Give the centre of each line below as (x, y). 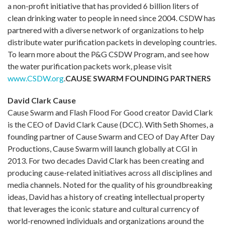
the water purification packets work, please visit (90, 66)
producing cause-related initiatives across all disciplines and (110, 172)
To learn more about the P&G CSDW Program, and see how (108, 54)
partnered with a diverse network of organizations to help (106, 30)
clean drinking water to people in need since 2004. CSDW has (111, 18)
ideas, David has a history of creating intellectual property (106, 196)
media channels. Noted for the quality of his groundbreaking (110, 184)
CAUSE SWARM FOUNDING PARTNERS (138, 78)
